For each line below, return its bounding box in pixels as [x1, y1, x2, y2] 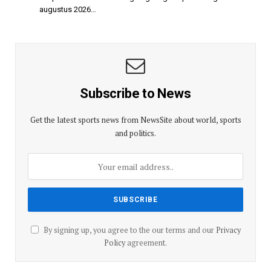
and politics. [115, 128, 156, 139]
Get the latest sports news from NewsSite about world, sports [30, 114, 241, 126]
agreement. [125, 238, 167, 249]
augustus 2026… [39, 5, 96, 15]
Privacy [215, 225, 241, 236]
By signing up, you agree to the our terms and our [41, 225, 216, 236]
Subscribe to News [80, 86, 191, 102]
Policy [104, 238, 125, 249]
